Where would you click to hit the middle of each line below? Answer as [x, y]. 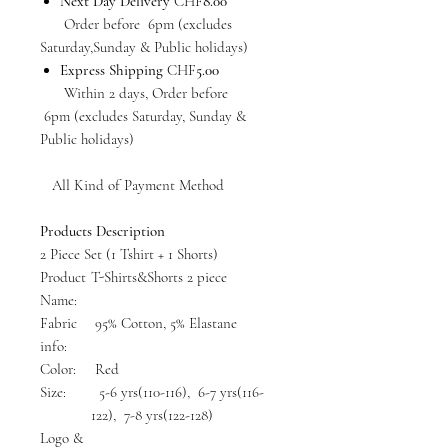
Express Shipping [113, 70]
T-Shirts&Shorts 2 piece [159, 277]
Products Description [102, 231]
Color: [58, 369]
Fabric [58, 323]
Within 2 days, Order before [134, 93]
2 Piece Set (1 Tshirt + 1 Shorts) [131, 254]
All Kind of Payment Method [132, 185]
